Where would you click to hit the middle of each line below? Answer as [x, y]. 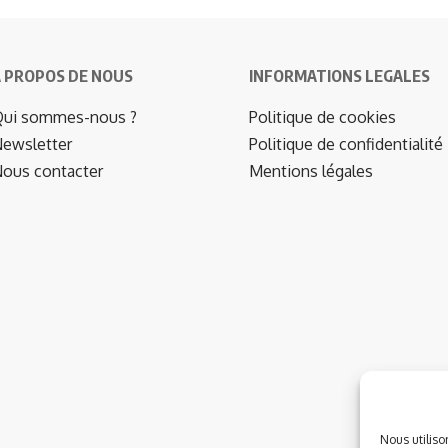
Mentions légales [311, 170]
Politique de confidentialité [346, 143]
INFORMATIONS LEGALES [339, 75]
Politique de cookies [322, 116]
